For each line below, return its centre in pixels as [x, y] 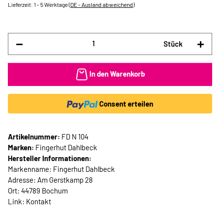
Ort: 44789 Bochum [38, 191]
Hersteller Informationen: [50, 158]
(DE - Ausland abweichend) [102, 4]
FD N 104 [75, 137]
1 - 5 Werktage [51, 4]
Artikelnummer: [35, 137]
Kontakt [39, 202]
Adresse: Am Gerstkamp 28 [50, 180]
